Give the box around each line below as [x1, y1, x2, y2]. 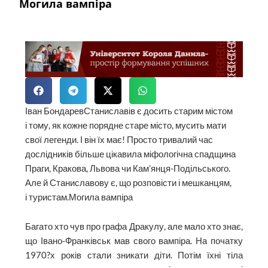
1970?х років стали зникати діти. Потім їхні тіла [25, 250, 243, 261]
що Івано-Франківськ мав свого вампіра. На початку [25, 236, 243, 246]
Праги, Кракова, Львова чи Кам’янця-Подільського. [25, 163, 231, 173]
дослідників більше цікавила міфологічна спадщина [25, 148, 236, 159]
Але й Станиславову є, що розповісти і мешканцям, [25, 177, 232, 188]
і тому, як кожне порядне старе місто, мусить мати [25, 120, 227, 130]
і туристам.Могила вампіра [25, 191, 133, 202]
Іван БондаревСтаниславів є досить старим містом [25, 105, 233, 116]
